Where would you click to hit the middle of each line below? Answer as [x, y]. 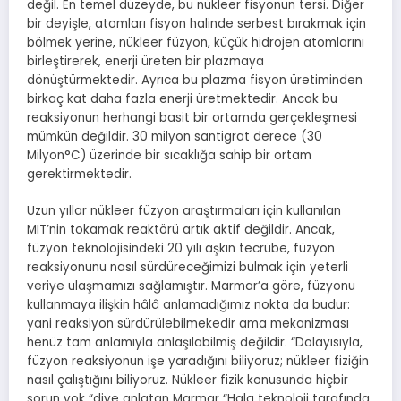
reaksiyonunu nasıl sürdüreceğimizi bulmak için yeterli [188, 267]
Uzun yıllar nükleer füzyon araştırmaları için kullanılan [184, 210]
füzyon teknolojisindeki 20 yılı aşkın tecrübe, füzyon [181, 248]
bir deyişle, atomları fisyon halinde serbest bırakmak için [196, 24]
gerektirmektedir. [79, 175]
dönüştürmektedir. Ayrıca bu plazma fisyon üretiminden [195, 81]
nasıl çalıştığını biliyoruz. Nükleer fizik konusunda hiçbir [188, 380]
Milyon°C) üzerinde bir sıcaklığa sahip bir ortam [169, 156]
